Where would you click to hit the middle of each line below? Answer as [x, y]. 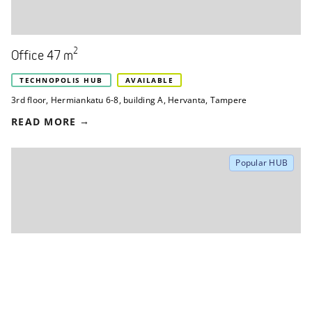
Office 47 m [42, 57]
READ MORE [44, 122]
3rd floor [29, 100]
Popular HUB [262, 163]
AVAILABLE [149, 80]
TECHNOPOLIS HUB [61, 80]
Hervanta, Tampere [208, 100]
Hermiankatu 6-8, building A [107, 100]
